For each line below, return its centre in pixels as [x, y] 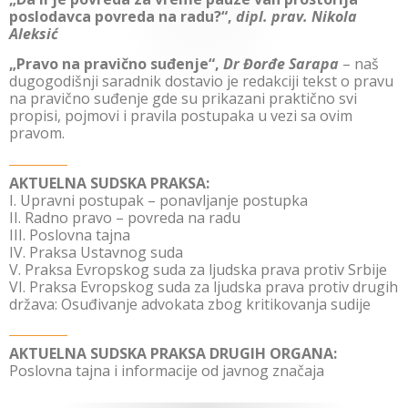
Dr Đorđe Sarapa [281, 64]
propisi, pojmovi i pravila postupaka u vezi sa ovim [181, 116]
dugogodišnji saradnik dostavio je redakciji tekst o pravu [201, 82]
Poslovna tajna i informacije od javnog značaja [167, 371]
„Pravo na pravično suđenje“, [116, 64]
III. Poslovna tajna [70, 235]
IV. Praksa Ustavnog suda [96, 252]
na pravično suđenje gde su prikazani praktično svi [183, 99]
